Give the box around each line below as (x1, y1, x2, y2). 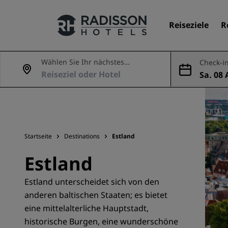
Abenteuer (41, 66, 77, 76)
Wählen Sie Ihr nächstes (41, 57, 124, 67)
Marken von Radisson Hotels (24, 103, 135, 114)
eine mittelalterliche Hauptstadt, (24, 203, 149, 214)
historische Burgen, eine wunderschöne (24, 216, 178, 227)
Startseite (24, 132, 52, 140)
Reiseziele (169, 19, 209, 31)
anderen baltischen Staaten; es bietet (24, 189, 167, 201)
